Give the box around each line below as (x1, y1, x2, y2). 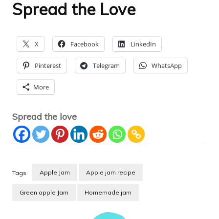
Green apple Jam (20, 188, 68, 196)
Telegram (93, 61, 120, 70)
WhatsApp (152, 61, 182, 70)
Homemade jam (85, 188, 131, 196)
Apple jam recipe (86, 168, 135, 176)
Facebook (70, 39, 99, 48)
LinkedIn (131, 39, 156, 48)
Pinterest (35, 61, 61, 70)
